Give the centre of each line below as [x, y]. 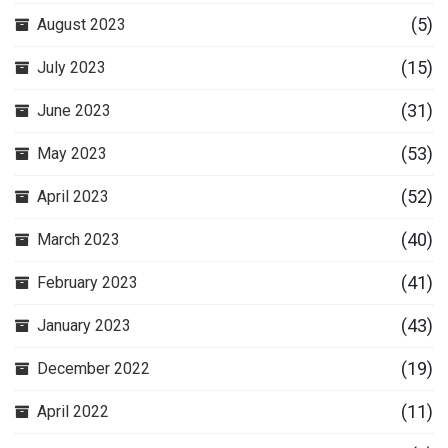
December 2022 [93, 368]
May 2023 [72, 153]
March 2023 [78, 239]
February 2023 [87, 282]
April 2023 [73, 196]
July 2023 [71, 67]
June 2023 [74, 110]
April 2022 [73, 411]
